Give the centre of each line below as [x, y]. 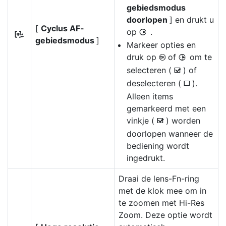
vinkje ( [142, 121]
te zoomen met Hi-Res [161, 203]
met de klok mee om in [162, 191]
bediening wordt [158, 146]
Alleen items [150, 96]
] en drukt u [192, 20]
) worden [183, 121]
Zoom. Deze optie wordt [165, 215]
